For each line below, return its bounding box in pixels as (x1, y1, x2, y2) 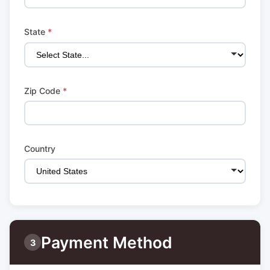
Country (24, 143, 55, 154)
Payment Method (41, 233, 172, 253)
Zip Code (24, 85, 63, 96)
